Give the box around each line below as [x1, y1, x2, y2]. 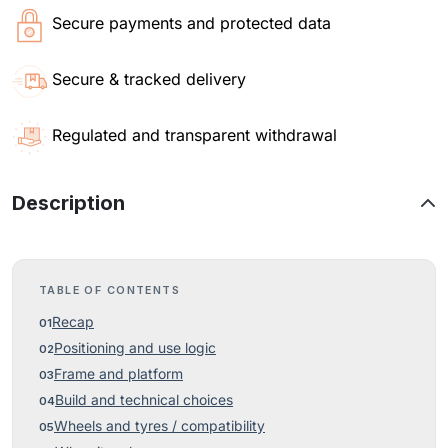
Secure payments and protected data [52, 13, 331, 33]
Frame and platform [54, 366, 183, 382]
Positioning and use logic [54, 340, 216, 356]
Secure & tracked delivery [52, 69, 246, 89]
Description [12, 191, 125, 215]
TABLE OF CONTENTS [39, 283, 181, 297]
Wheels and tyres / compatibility [54, 418, 265, 434]
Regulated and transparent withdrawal [52, 125, 337, 145]
